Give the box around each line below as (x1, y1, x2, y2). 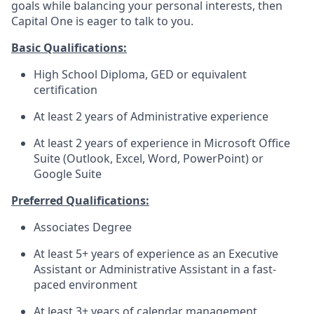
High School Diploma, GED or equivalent (34, 67, 247, 82)
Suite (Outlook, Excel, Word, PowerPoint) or (34, 151, 264, 166)
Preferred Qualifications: (11, 193, 149, 208)
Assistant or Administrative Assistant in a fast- (34, 261, 276, 277)
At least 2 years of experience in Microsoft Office (34, 135, 290, 151)
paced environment (34, 277, 137, 292)
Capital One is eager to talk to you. (11, 13, 193, 29)
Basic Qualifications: (11, 40, 127, 55)
